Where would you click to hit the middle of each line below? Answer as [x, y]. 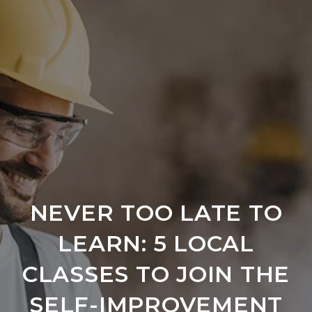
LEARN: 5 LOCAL [156, 243]
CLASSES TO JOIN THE [156, 274]
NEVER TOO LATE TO [156, 213]
